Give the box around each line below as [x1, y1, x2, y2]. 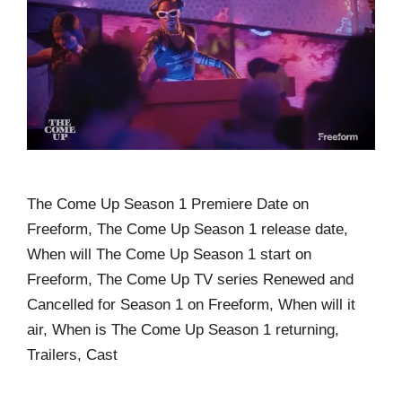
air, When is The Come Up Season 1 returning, [27, 320, 339, 338]
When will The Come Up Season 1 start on [27, 245, 311, 263]
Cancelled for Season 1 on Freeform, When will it [27, 295, 355, 313]
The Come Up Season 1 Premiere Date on [27, 195, 309, 213]
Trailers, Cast [27, 345, 118, 363]
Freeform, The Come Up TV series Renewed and [27, 270, 354, 288]
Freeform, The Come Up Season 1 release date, [27, 220, 348, 238]
